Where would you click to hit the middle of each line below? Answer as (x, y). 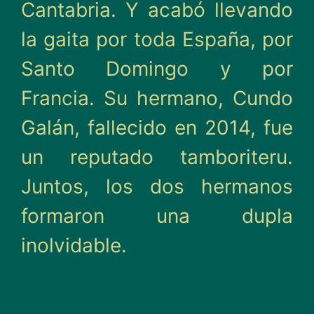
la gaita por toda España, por (157, 39)
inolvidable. (74, 245)
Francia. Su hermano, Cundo (157, 98)
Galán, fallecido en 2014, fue (157, 128)
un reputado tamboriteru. (157, 157)
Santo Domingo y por (157, 69)
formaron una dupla (157, 216)
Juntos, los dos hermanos (157, 186)
